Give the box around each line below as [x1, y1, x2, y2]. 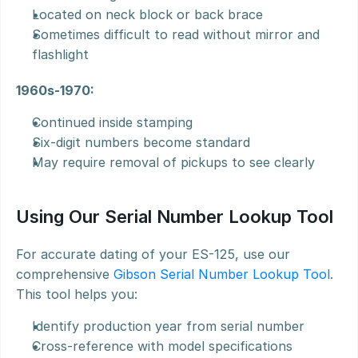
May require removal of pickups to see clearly [32, 154, 315, 170]
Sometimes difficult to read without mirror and [32, 26, 320, 42]
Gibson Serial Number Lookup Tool [113, 266, 330, 282]
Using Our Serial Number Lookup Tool [16, 206, 333, 227]
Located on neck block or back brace [32, 6, 263, 22]
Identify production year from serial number [32, 318, 304, 334]
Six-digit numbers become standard [32, 134, 250, 150]
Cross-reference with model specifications [32, 338, 292, 354]
